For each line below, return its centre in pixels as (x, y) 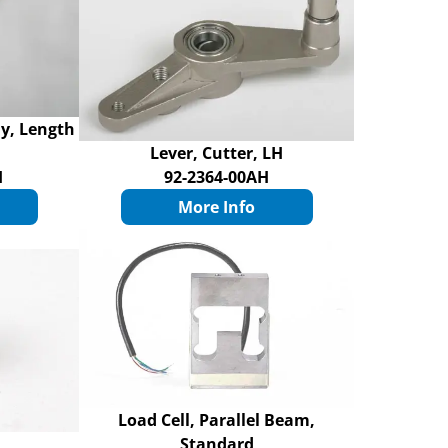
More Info (217, 207)
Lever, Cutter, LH (217, 153)
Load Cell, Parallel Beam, (217, 420)
